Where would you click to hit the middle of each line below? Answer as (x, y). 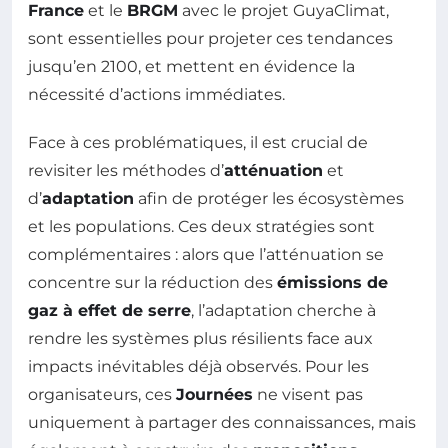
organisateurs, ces (102, 395)
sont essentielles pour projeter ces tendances (210, 39)
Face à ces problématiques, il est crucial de (198, 143)
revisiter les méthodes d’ (126, 171)
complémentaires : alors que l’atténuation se (206, 255)
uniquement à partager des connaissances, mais (222, 423)
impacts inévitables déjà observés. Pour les (198, 367)
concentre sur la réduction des (152, 283)
